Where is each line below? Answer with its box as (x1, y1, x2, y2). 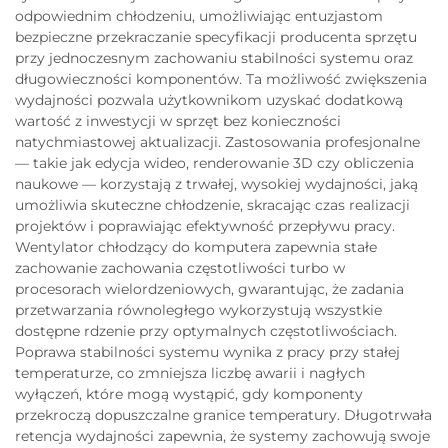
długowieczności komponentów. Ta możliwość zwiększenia (15, 69, 427, 88)
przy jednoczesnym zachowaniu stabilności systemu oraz (15, 48, 413, 67)
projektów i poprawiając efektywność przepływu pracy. (15, 216, 395, 235)
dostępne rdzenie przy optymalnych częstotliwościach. (15, 321, 397, 340)
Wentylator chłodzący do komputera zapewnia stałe (15, 237, 377, 256)
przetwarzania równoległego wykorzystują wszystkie (15, 300, 382, 319)
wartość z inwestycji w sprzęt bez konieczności (15, 111, 341, 130)
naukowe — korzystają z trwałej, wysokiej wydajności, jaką (15, 174, 418, 193)
